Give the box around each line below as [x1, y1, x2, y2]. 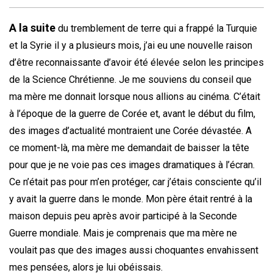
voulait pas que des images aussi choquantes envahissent [9, 244, 258, 256]
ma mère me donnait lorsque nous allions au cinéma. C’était [9, 91, 260, 102]
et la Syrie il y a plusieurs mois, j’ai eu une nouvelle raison [9, 40, 252, 51]
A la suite [9, 21, 55, 34]
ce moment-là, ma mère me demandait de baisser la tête [9, 142, 249, 154]
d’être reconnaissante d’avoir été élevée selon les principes [9, 57, 264, 68]
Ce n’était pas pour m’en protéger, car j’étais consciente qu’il [9, 176, 261, 188]
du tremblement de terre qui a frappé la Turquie [55, 23, 257, 34]
